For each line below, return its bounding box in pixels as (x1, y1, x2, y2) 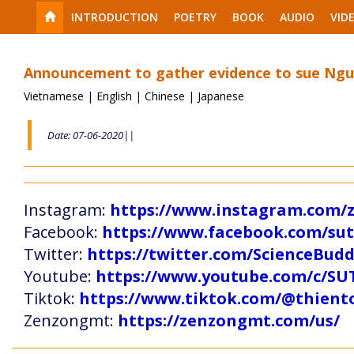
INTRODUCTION (71, 9, 158, 24)
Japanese (198, 88, 244, 104)
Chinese (145, 88, 188, 104)
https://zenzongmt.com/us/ (118, 310, 340, 331)
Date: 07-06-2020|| (47, 128, 134, 142)
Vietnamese (24, 88, 87, 104)
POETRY (174, 9, 217, 24)
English (96, 88, 135, 104)
